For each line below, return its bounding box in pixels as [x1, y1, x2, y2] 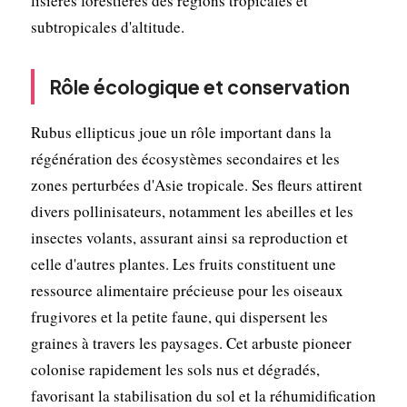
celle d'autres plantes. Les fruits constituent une [30, 253, 336, 274]
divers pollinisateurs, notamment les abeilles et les [30, 200, 353, 222]
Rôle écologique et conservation [48, 74, 350, 99]
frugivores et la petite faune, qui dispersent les [30, 305, 328, 327]
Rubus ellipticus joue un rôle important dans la [30, 121, 332, 143]
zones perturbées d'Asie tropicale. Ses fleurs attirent [30, 174, 362, 195]
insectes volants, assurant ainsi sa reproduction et [30, 226, 348, 248]
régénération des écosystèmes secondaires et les [30, 147, 340, 169]
